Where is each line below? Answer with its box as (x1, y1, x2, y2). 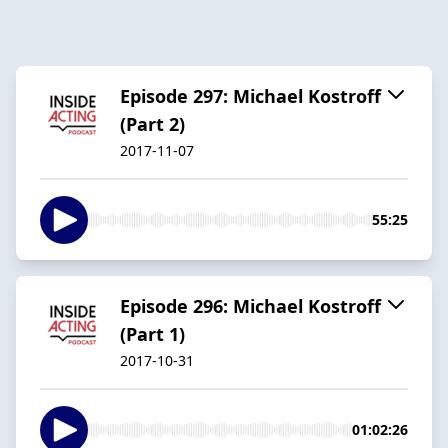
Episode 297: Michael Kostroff (120, 83, 381, 108)
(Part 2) (120, 111, 185, 136)
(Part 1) (120, 321, 185, 346)
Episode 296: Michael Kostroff (120, 293, 381, 318)
